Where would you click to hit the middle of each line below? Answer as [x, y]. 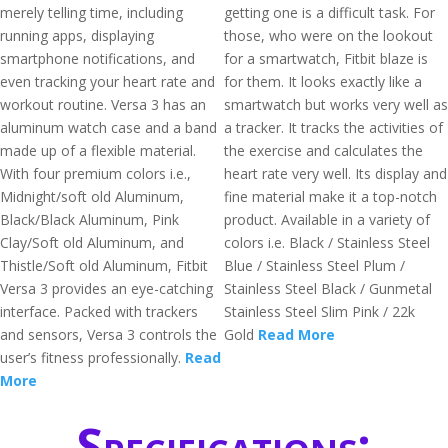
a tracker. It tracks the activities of [333, 127]
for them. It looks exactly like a [323, 81]
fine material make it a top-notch [330, 196]
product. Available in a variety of [327, 219]
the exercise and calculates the [323, 150]
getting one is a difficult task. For [329, 12]
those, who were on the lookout [328, 35]
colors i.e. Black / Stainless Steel [327, 242]
